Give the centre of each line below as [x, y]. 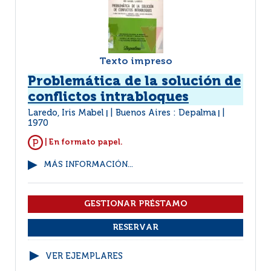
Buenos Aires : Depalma [166, 113]
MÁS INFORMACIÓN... [88, 165]
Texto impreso [135, 62]
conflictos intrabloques [108, 97]
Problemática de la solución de [134, 82]
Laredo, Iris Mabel [67, 113]
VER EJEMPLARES [84, 256]
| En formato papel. [83, 142]
